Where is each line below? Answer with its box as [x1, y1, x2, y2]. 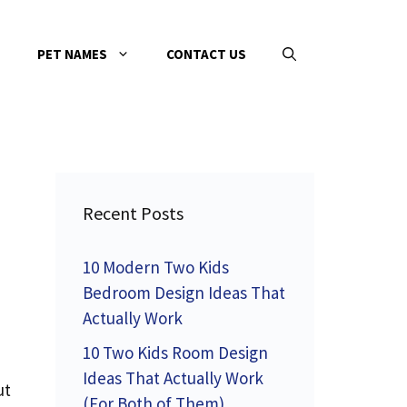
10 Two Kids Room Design [83, 341, 268, 363]
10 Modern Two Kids [83, 256, 229, 278]
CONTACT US [166, 45, 246, 63]
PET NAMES [37, 45, 107, 63]
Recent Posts [83, 202, 184, 224]
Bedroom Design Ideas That [83, 282, 285, 303]
